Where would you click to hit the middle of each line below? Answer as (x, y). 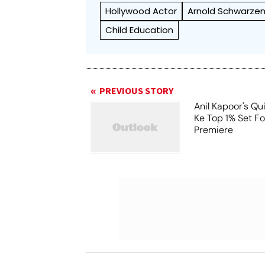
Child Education (140, 30)
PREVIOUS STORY (137, 91)
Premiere (214, 130)
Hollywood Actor (141, 11)
